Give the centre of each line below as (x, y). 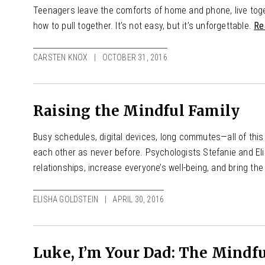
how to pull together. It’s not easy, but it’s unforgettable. (144, 25)
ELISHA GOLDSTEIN (66, 199)
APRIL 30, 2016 (138, 199)
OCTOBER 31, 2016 (135, 57)
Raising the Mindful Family (137, 111)
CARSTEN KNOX (61, 57)
